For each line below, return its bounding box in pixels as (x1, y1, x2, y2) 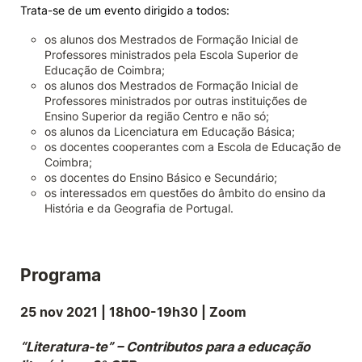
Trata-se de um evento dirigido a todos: (20, 3, 229, 17)
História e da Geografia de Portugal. (44, 201, 234, 215)
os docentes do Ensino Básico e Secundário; (44, 170, 277, 184)
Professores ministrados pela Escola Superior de (44, 48, 298, 61)
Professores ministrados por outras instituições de (44, 94, 307, 107)
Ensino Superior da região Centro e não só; (44, 109, 269, 123)
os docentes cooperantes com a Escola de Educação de (44, 140, 341, 154)
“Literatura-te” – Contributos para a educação (20, 339, 310, 355)
